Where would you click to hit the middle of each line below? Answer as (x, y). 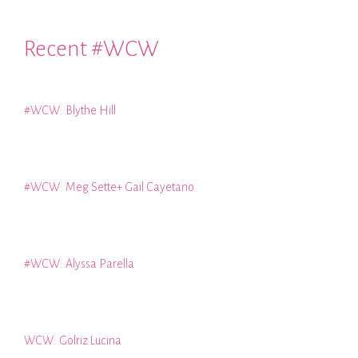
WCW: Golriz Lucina (73, 341)
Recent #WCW (91, 49)
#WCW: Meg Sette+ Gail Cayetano (109, 187)
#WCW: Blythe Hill (70, 111)
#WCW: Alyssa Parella (79, 264)
